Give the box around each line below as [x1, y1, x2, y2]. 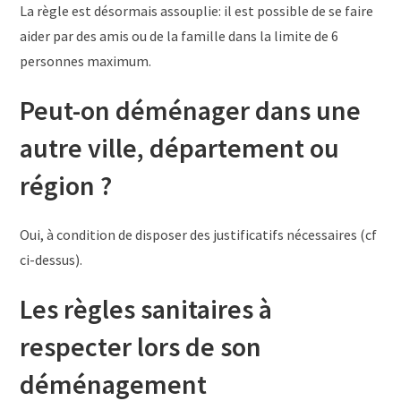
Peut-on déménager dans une [20, 92, 362, 127]
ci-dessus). [20, 250, 83, 269]
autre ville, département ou [20, 130, 340, 165]
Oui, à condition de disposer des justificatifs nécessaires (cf [20, 225, 378, 243]
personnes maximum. [20, 51, 152, 70]
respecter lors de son [20, 328, 262, 363]
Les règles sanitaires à [20, 291, 273, 326]
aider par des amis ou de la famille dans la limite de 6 [20, 26, 339, 45]
